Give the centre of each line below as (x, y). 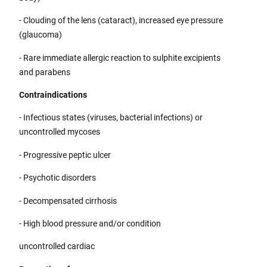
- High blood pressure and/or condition (90, 223)
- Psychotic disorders (58, 178)
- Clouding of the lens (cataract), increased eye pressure (121, 21)
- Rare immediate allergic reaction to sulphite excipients (120, 58)
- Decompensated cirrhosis (68, 201)
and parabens (45, 72)
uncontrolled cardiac (57, 246)
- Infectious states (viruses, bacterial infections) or (111, 118)
